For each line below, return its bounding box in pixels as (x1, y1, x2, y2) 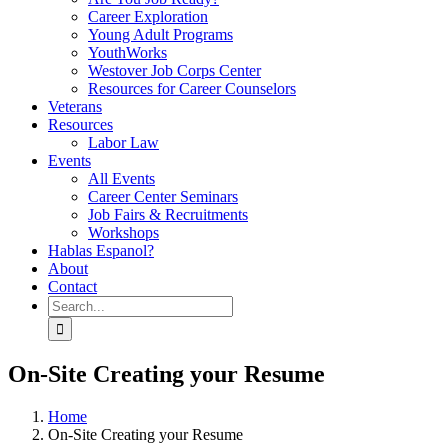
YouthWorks (88, 44, 167, 61)
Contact (48, 278, 97, 295)
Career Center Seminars (88, 188, 238, 205)
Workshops (88, 224, 159, 241)
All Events (88, 170, 155, 187)
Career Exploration (88, 8, 208, 25)
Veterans (48, 98, 102, 115)
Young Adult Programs (88, 26, 233, 43)
